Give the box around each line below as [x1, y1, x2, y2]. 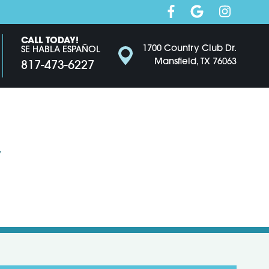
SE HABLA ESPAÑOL [21, 46, 101, 55]
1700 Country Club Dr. [142, 44, 237, 53]
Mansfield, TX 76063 [154, 58, 237, 67]
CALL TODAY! [21, 36, 79, 46]
